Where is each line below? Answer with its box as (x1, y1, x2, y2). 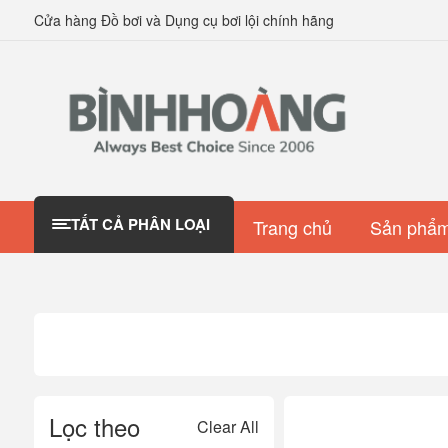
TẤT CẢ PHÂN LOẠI (71, 213, 211, 236)
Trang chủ (252, 213, 332, 240)
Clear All (196, 414, 259, 438)
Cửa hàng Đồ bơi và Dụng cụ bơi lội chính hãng (33, 10, 334, 30)
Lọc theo (48, 408, 140, 444)
